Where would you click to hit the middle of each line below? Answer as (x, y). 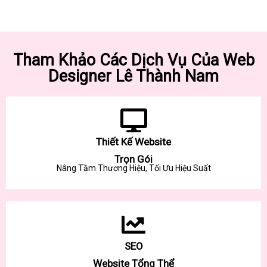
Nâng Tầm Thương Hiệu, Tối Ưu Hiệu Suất (133, 168)
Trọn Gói (133, 159)
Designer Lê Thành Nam (133, 76)
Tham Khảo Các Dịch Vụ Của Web (133, 60)
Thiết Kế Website (133, 142)
